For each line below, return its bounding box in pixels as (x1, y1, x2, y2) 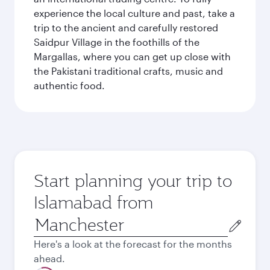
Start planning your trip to (34, 169, 232, 192)
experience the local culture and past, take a (34, 7, 235, 19)
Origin (33, 214, 61, 225)
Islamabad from (34, 191, 153, 213)
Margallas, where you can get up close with (34, 51, 231, 62)
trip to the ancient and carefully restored (34, 22, 218, 33)
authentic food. (34, 80, 105, 91)
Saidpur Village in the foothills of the (34, 36, 199, 48)
